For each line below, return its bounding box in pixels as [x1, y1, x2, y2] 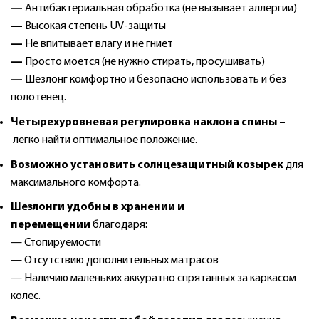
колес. [11, 291, 41, 303]
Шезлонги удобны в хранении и [11, 202, 184, 214]
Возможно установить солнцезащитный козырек [11, 159, 286, 171]
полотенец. [11, 92, 66, 104]
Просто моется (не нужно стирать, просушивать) [23, 56, 265, 68]
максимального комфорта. [11, 177, 141, 189]
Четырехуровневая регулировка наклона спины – [11, 116, 286, 128]
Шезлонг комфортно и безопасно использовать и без [23, 74, 286, 86]
